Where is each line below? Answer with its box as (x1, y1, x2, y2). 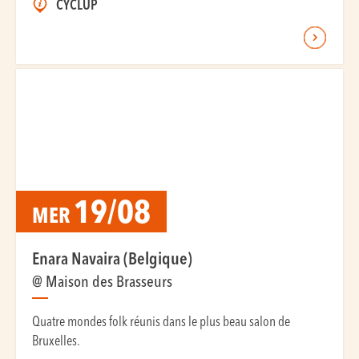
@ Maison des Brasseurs (32, 275, 172, 291)
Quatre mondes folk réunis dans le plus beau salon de (32, 316, 290, 329)
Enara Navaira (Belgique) (32, 252, 192, 268)
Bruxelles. (32, 335, 80, 349)
